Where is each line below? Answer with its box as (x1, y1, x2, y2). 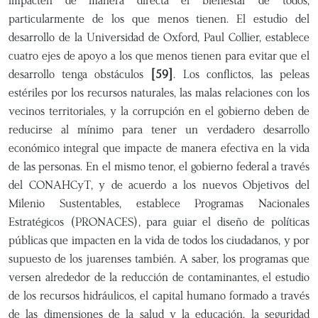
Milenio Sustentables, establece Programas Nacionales (9, 196, 309, 211)
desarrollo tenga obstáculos (9, 67, 151, 82)
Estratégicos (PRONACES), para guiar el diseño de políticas (9, 214, 309, 229)
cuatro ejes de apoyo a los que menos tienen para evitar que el (9, 48, 309, 63)
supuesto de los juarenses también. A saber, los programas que (9, 251, 309, 266)
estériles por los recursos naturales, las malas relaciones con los (9, 85, 309, 100)
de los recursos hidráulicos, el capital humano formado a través (9, 288, 309, 303)
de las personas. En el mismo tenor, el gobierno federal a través (9, 159, 309, 174)
